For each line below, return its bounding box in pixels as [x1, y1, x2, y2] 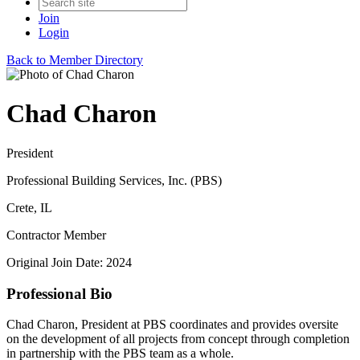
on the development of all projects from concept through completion [6, 332, 350, 346]
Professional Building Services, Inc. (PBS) [6, 173, 222, 187]
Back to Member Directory [6, 53, 143, 67]
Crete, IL [6, 200, 52, 215]
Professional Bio [6, 284, 112, 302]
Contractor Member [6, 227, 106, 242]
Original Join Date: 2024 [6, 255, 132, 269]
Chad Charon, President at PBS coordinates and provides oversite [6, 317, 338, 332]
